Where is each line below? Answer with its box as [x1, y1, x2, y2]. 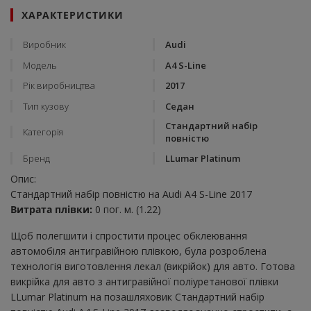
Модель [23, 58, 57, 72]
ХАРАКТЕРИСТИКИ [22, 8, 124, 22]
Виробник [23, 38, 66, 51]
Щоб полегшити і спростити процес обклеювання [10, 229, 247, 243]
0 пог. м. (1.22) [92, 203, 161, 217]
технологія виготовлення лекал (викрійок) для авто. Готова [10, 260, 295, 274]
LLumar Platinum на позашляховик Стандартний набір [10, 290, 264, 304]
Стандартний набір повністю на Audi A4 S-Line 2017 [10, 187, 252, 201]
